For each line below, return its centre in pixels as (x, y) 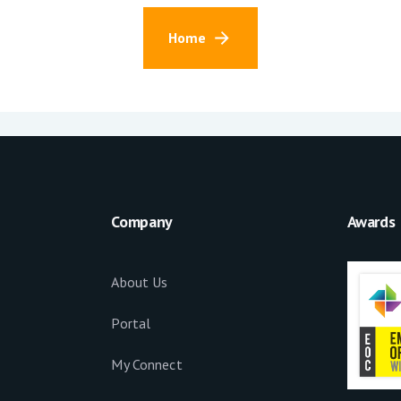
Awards (371, 221)
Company (142, 221)
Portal (131, 323)
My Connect (147, 364)
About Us (140, 282)
